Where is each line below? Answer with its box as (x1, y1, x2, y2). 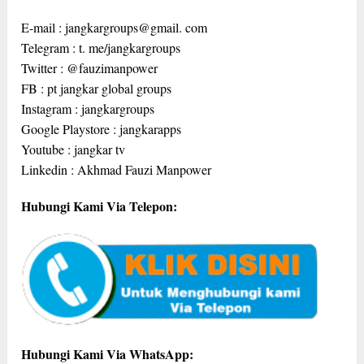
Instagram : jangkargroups (21, 99, 155, 117)
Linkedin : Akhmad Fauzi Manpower (21, 160, 212, 178)
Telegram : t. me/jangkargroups (21, 38, 181, 56)
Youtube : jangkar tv (21, 140, 126, 158)
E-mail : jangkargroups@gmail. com (21, 18, 208, 36)
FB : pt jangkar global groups (21, 79, 172, 97)
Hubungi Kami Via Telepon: (21, 196, 178, 215)
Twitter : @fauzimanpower (21, 58, 158, 76)
